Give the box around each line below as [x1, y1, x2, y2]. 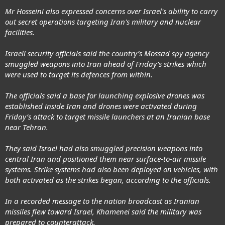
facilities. [5, 27, 35, 37]
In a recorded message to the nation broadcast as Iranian [5, 195, 199, 206]
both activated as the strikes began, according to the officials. [5, 174, 211, 185]
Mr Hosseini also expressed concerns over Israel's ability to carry [5, 6, 217, 16]
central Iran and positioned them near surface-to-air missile [5, 153, 206, 164]
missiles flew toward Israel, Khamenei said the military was [5, 206, 201, 216]
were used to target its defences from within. [5, 69, 153, 79]
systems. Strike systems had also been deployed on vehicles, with [5, 164, 218, 174]
